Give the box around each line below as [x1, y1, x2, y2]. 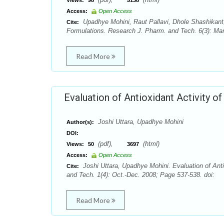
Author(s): [66, 119, 94, 125]
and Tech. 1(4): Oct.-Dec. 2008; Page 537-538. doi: [66, 171, 214, 178]
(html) [141, 140, 159, 147]
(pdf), [96, 140, 127, 147]
